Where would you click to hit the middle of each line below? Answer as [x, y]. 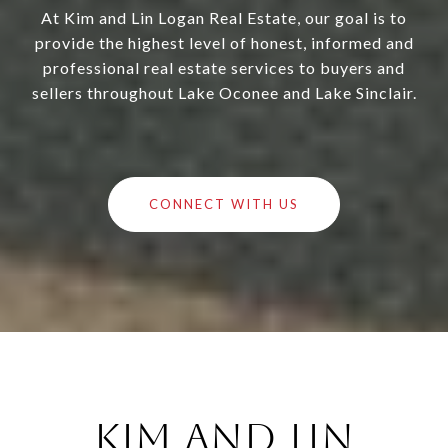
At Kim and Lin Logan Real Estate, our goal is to [224, 18]
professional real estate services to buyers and [224, 68]
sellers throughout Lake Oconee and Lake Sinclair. [224, 93]
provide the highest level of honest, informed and [224, 43]
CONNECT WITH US [224, 204]
